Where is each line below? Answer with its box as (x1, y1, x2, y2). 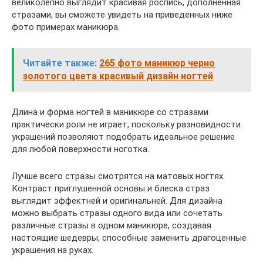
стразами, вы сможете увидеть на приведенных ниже (12, 9, 232, 20)
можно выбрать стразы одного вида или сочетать (12, 208, 222, 218)
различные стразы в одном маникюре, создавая (12, 220, 211, 231)
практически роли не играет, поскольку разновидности (12, 119, 241, 130)
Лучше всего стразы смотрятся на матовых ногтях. (12, 171, 225, 181)
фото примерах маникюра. (12, 22, 120, 32)
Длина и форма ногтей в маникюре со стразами (12, 107, 208, 117)
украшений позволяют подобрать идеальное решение (12, 131, 235, 142)
